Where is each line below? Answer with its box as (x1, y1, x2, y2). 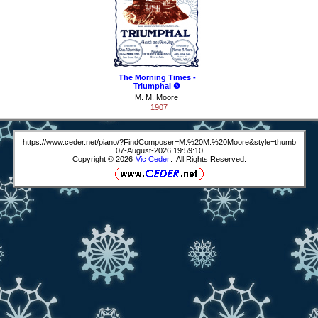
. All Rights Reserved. (170, 155, 246, 164)
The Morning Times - (118, 72, 196, 82)
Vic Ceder (135, 155, 170, 164)
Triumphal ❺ (133, 81, 180, 90)
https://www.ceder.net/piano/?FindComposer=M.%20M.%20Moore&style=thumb (22, 138, 296, 147)
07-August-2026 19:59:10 (115, 146, 203, 155)
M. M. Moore (134, 92, 178, 102)
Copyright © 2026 (72, 155, 135, 164)
